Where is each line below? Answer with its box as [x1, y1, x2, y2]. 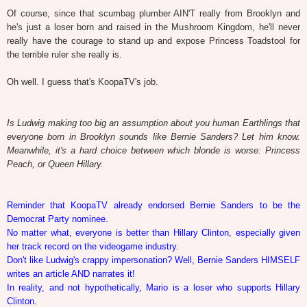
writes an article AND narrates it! [7, 268, 135, 279]
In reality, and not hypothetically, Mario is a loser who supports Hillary [7, 282, 300, 293]
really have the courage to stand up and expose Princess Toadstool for [7, 35, 300, 46]
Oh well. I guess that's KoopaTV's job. [7, 76, 158, 87]
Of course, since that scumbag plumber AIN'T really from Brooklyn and [7, 8, 300, 19]
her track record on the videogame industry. [7, 241, 179, 251]
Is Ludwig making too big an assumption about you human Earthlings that [7, 117, 300, 128]
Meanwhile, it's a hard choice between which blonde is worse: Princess [7, 145, 300, 156]
